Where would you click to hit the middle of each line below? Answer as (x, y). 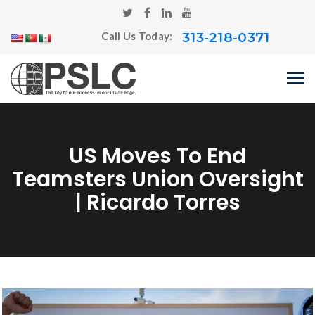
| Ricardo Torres (157, 202)
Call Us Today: (138, 36)
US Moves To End (157, 156)
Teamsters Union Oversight (157, 179)
